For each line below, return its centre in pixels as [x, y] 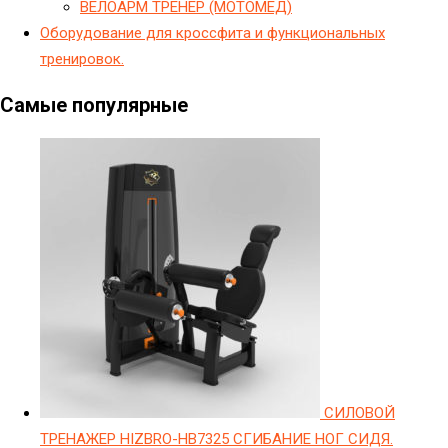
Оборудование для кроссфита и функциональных [212, 32]
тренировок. [82, 58]
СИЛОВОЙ [359, 412]
